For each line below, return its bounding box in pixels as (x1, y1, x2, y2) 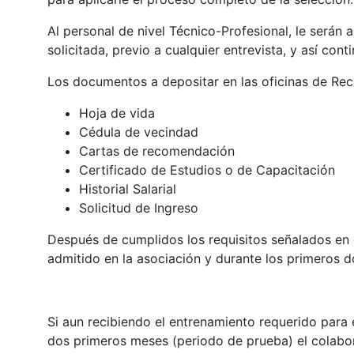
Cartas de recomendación (78, 142, 235, 159)
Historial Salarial (78, 180, 176, 197)
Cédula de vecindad (78, 123, 198, 140)
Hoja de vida (78, 104, 155, 121)
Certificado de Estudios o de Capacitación (78, 161, 335, 178)
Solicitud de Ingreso (78, 199, 198, 216)
